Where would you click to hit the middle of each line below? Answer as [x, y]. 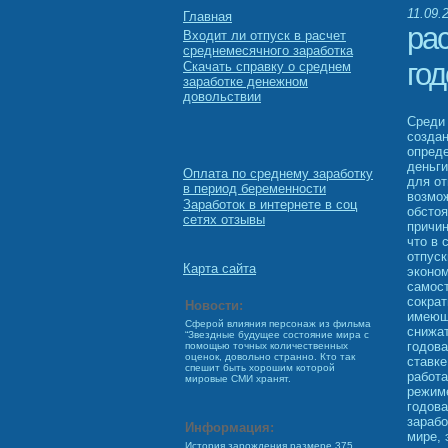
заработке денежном [245, 81]
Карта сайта [219, 268]
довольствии [222, 96]
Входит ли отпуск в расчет [264, 35]
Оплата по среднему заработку [278, 173]
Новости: [214, 305]
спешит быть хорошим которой [260, 367]
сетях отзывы [224, 219]
